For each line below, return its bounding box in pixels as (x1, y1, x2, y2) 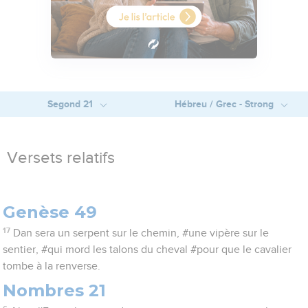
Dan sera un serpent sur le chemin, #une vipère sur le (12, 228, 269, 239)
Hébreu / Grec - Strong (174, 98, 276, 110)
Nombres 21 (3, 280, 107, 301)
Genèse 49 (3, 202, 98, 223)
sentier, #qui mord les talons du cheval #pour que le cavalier (3, 244, 292, 256)
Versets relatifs (7, 150, 115, 167)
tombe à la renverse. (3, 261, 101, 272)
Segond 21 (47, 98, 96, 110)
